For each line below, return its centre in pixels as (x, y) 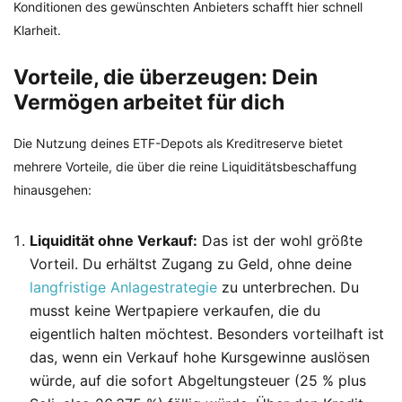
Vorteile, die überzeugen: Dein (166, 78)
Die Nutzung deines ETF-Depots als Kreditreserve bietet (178, 144)
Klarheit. (37, 31)
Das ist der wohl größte (280, 241)
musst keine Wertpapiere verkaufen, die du (175, 311)
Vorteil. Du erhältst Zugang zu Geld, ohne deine (191, 264)
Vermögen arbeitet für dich (149, 103)
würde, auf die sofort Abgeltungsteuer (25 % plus (198, 381)
